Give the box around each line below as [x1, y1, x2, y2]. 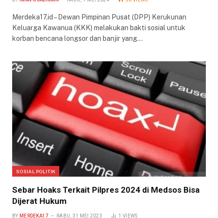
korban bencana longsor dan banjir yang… [12, 35, 143, 43]
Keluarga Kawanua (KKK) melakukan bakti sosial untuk [12, 24, 185, 32]
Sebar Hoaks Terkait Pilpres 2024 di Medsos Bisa [12, 185, 200, 195]
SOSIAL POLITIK [16, 168, 56, 175]
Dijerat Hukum [12, 196, 67, 206]
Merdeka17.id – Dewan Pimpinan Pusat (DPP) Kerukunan [12, 13, 186, 21]
